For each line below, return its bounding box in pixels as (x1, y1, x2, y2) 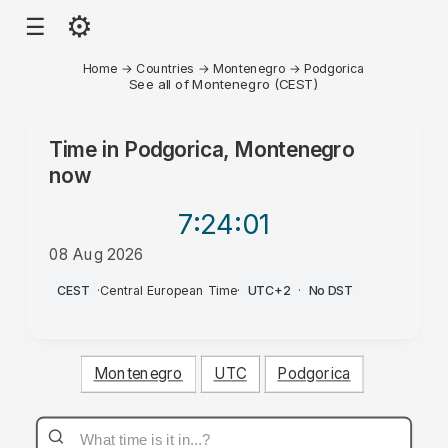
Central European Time (99, 282, 238, 298)
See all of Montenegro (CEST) (128, 75, 320, 92)
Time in (49, 137, 124, 162)
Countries (136, 60, 195, 76)
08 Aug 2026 (49, 244, 144, 264)
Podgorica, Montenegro (123, 137, 355, 162)
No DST (308, 282, 353, 298)
